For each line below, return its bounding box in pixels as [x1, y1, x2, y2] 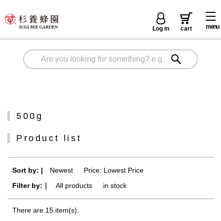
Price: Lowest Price [84, 166, 144, 174]
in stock [103, 181, 127, 189]
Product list [16, 133, 82, 143]
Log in [152, 25, 169, 32]
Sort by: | [12, 166, 43, 174]
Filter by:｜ [12, 181, 49, 189]
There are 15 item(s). [12, 206, 79, 214]
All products [56, 181, 92, 189]
